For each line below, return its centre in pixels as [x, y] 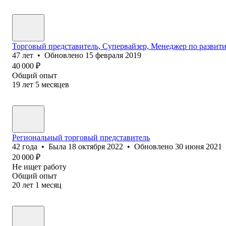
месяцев [55, 84]
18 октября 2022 [96, 146]
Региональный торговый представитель [81, 137]
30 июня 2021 [199, 146]
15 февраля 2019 [113, 55]
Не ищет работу [39, 166]
